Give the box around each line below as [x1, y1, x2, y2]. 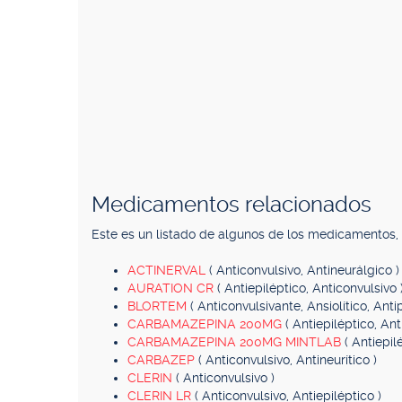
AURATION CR [127, 281, 217, 295]
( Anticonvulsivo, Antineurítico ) [198, 353, 377, 367]
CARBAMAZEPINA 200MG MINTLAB [127, 335, 345, 349]
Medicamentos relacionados [92, 192, 371, 217]
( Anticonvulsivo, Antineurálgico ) [209, 263, 399, 277]
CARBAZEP [127, 353, 198, 367]
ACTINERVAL [127, 263, 209, 277]
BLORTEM [127, 299, 190, 313]
